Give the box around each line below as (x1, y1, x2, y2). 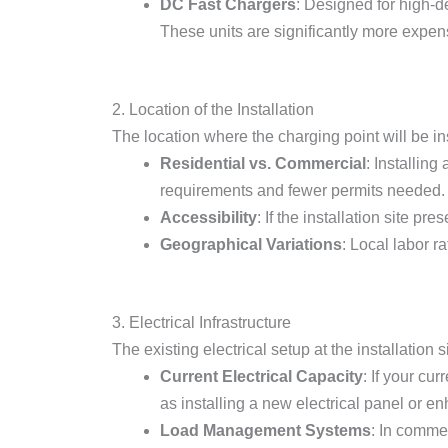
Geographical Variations (160, 236, 342, 253)
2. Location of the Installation (112, 101, 314, 118)
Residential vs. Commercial (160, 155, 366, 172)
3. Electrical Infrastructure (112, 314, 291, 331)
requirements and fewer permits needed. (160, 182, 445, 199)
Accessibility (160, 209, 257, 226)
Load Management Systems (160, 422, 371, 439)
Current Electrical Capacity (160, 368, 363, 385)
